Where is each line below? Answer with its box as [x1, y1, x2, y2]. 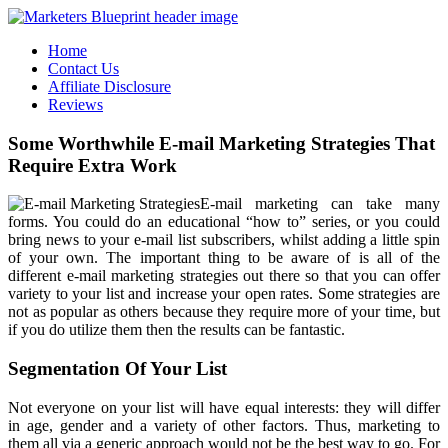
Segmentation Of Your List [8, 358, 227, 380]
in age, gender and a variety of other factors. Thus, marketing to [8, 416, 440, 434]
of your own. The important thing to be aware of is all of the [8, 249, 440, 267]
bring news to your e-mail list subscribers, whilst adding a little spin [8, 231, 440, 249]
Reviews [48, 96, 103, 113]
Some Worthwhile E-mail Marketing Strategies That [8, 132, 435, 154]
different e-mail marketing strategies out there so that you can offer [8, 267, 440, 285]
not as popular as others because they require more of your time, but [8, 303, 440, 321]
